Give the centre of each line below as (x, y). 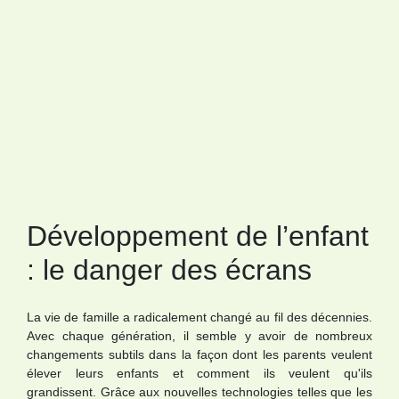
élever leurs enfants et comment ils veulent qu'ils (199, 373)
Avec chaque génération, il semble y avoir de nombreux (199, 336)
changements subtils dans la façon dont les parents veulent (199, 354)
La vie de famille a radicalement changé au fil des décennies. (199, 317)
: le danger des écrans (169, 270)
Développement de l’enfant (198, 236)
